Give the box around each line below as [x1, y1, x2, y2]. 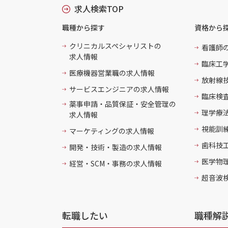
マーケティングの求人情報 [69, 126, 154, 136]
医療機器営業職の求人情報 [69, 68, 155, 78]
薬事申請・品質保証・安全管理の [69, 99, 176, 109]
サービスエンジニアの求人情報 [69, 84, 169, 94]
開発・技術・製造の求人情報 [69, 142, 162, 152]
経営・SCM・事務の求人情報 [69, 158, 162, 168]
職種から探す [62, 22, 105, 33]
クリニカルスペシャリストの [69, 41, 161, 51]
